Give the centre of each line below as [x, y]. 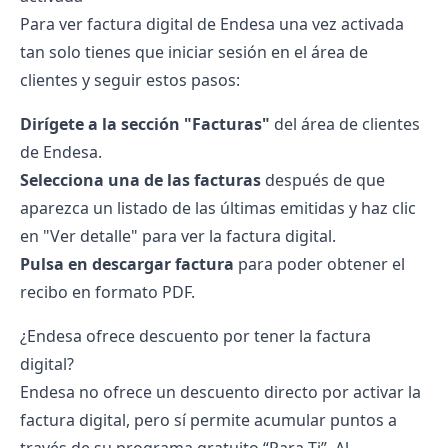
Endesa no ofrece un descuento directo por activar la [220, 392]
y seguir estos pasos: [159, 80]
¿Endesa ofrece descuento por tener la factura [195, 336]
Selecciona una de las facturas [140, 180]
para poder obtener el [319, 264]
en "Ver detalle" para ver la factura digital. [178, 236]
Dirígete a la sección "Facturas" [145, 124]
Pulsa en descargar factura [127, 264]
